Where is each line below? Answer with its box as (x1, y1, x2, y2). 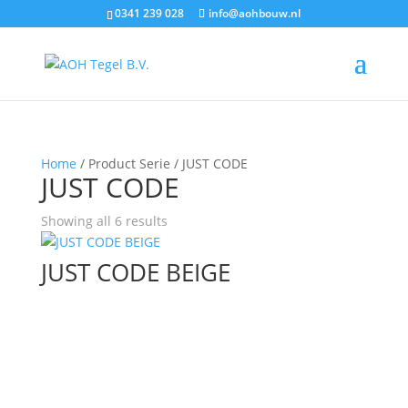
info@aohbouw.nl (209, 5, 301, 21)
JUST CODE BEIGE (40, 256, 230, 289)
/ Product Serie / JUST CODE (76, 155, 248, 172)
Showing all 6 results (40, 212, 168, 229)
